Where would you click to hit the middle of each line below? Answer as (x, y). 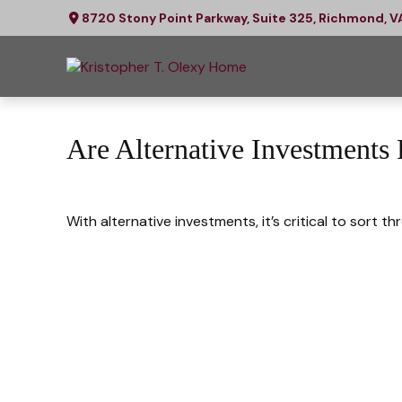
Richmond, (353, 17)
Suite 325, (284, 17)
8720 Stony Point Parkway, (167, 17)
